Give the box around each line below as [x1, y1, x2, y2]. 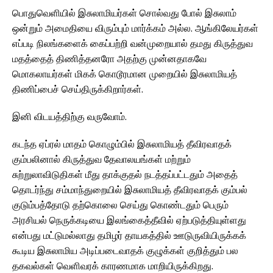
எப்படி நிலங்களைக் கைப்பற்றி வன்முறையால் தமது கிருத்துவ [12, 37, 253, 51]
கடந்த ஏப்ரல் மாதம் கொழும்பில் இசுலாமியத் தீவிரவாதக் [12, 137, 232, 151]
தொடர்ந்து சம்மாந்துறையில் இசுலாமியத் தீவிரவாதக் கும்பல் [12, 183, 247, 197]
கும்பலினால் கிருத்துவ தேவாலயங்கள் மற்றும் [12, 152, 191, 166]
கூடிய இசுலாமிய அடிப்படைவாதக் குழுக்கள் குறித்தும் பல [12, 244, 238, 258]
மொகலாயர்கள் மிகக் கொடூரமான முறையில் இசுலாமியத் [12, 67, 237, 81]
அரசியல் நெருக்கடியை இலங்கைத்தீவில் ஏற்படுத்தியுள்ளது [12, 213, 246, 227]
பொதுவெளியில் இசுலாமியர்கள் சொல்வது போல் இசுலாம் [12, 6, 236, 20]
